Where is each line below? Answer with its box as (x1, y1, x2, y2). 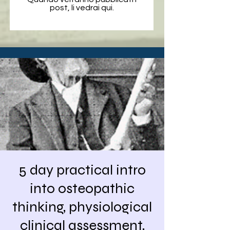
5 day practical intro (18, 161, 146, 179)
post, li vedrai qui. (49, 4, 114, 12)
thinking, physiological (12, 198, 152, 216)
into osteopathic (30, 180, 135, 197)
